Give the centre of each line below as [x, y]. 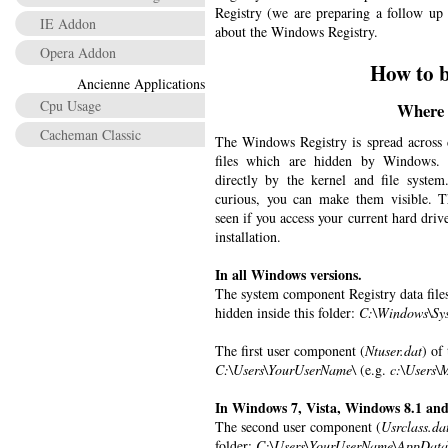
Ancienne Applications [141, 83]
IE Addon [68, 23]
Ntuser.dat [393, 350]
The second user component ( [298, 426]
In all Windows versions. [288, 274]
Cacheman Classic [90, 134]
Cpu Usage [70, 105]
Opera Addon [78, 52]
